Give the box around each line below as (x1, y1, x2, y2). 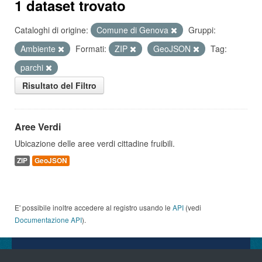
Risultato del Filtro (22, 80, 96, 91)
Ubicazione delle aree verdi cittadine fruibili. (15, 137, 175, 149)
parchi (20, 61, 46, 73)
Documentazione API (15, 215, 82, 225)
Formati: (75, 43, 106, 54)
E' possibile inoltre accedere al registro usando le (15, 202, 173, 212)
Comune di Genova (96, 24, 171, 36)
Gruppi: (188, 24, 216, 36)
